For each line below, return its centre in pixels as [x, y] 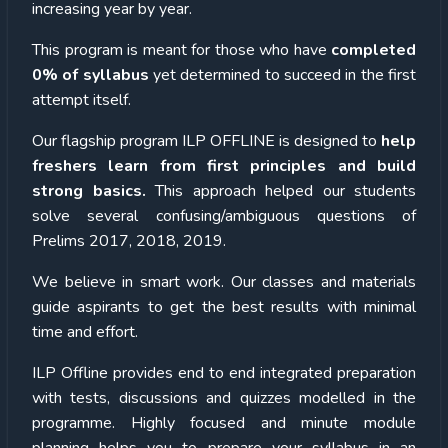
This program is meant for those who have [181, 49]
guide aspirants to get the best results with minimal [224, 306]
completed [373, 49]
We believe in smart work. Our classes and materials [224, 281]
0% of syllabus [90, 74]
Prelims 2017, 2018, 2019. [129, 240]
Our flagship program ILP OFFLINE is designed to [206, 140]
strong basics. [93, 190]
